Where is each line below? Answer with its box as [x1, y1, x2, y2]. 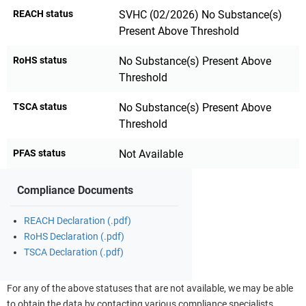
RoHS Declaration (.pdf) [24, 230, 124, 242]
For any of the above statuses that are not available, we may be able [7, 282, 293, 294]
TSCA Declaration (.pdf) [24, 246, 124, 258]
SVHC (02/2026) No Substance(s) [119, 8, 283, 21]
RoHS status [13, 54, 67, 66]
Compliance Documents [17, 183, 133, 197]
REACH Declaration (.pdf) [24, 214, 131, 227]
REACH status [13, 8, 73, 19]
